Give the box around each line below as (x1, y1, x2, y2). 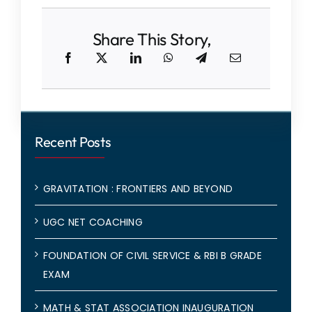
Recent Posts (34, 132, 111, 150)
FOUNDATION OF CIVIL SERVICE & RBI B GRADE (42, 248, 262, 263)
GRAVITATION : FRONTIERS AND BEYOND (42, 181, 233, 196)
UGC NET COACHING (42, 214, 143, 229)
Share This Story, (92, 28, 212, 49)
